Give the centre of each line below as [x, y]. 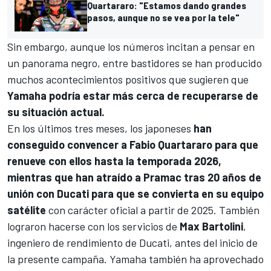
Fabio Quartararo [171, 145]
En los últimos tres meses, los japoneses [100, 129]
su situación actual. [56, 112]
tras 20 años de [221, 178]
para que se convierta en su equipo [176, 194]
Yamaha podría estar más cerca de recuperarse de [133, 96]
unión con [32, 194]
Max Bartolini [211, 227]
